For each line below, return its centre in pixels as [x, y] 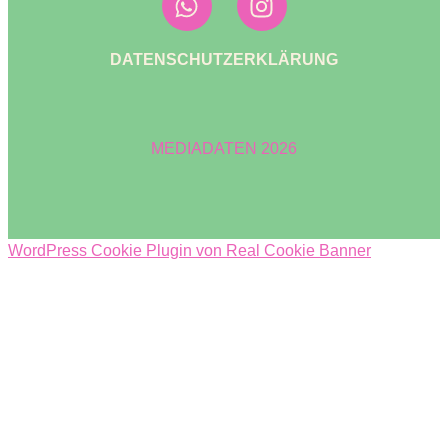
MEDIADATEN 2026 [224, 148]
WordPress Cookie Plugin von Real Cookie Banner [189, 250]
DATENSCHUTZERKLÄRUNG [224, 59]
